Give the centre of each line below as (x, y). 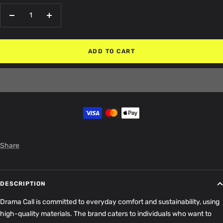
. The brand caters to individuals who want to (141, 214)
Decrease (27, 20)
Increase (62, 20)
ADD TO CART (111, 51)
